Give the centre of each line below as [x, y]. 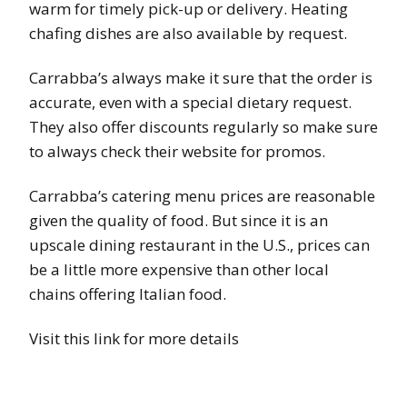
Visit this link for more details [134, 338]
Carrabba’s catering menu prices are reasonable [202, 195]
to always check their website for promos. [177, 151]
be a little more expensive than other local [179, 269]
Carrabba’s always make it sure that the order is [201, 77]
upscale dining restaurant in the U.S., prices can [199, 244]
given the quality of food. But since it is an [179, 220]
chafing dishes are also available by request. [188, 33]
